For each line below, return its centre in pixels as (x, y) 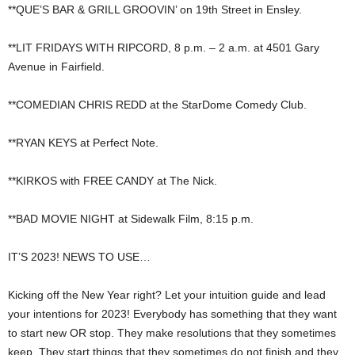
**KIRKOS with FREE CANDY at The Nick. (113, 181)
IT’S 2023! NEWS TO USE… (79, 257)
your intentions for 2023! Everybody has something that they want (172, 314)
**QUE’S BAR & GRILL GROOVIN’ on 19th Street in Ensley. (155, 10)
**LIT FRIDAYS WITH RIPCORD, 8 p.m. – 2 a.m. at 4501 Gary (164, 48)
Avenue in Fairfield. (56, 67)
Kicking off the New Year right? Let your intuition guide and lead (167, 295)
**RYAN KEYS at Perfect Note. (83, 143)
